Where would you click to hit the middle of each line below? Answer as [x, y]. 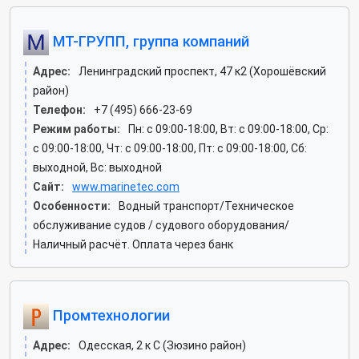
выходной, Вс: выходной [97, 167]
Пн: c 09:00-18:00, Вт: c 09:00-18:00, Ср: [228, 129]
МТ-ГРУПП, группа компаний [149, 41]
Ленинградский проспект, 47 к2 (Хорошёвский [202, 71]
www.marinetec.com [126, 187]
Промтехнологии [109, 315]
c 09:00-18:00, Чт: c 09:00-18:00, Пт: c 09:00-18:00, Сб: [170, 148]
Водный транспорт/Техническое [206, 206]
